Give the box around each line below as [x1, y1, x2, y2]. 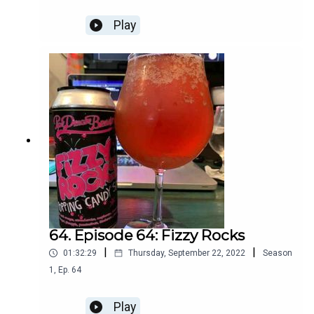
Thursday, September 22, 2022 [128, 248, 245, 259]
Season [263, 248, 292, 259]
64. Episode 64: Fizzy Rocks [49, 226, 245, 245]
